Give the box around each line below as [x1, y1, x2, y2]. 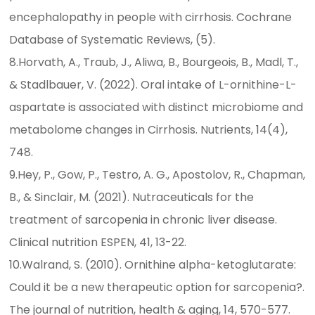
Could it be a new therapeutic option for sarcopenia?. [9, 279, 305, 296]
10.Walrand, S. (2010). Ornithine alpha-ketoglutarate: [9, 257, 297, 274]
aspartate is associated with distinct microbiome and [9, 99, 304, 116]
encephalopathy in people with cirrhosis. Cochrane [9, 9, 292, 26]
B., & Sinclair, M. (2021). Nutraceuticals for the [9, 189, 255, 206]
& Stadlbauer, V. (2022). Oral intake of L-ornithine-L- [9, 77, 297, 94]
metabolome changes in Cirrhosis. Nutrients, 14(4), [9, 122, 288, 139]
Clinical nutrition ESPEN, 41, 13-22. [9, 234, 187, 251]
